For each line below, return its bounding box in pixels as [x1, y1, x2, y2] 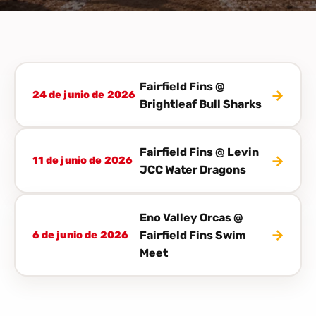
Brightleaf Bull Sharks [139, 97, 262, 111]
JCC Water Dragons [139, 162, 246, 176]
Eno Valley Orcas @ [139, 210, 243, 224]
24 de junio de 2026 [32, 89, 136, 102]
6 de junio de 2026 [32, 229, 129, 241]
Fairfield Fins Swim [139, 228, 246, 242]
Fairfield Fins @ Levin [139, 145, 259, 159]
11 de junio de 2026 [32, 154, 133, 167]
